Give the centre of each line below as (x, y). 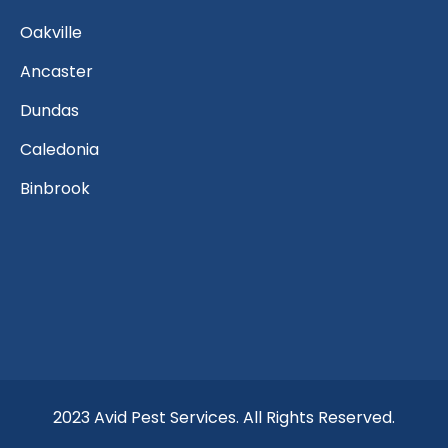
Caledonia (59, 150)
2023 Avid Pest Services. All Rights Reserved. (224, 417)
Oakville (51, 33)
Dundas (49, 111)
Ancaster (56, 72)
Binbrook (55, 189)
